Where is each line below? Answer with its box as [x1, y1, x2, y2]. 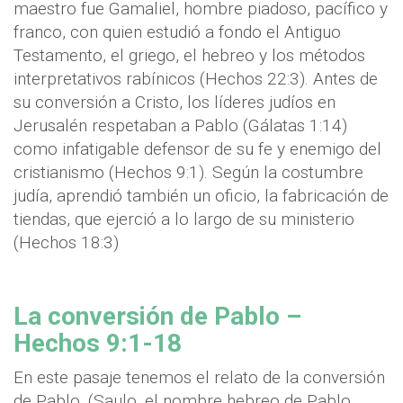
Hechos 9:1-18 [13, 328, 182, 359]
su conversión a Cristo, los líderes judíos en [13, 92, 336, 113]
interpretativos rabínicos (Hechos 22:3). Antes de [13, 68, 378, 90]
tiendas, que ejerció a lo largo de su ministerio [13, 209, 354, 230]
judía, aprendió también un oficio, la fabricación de [13, 185, 389, 207]
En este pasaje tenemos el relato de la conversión [13, 367, 385, 389]
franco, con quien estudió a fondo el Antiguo [13, 22, 341, 43]
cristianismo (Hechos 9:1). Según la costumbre [13, 162, 363, 184]
